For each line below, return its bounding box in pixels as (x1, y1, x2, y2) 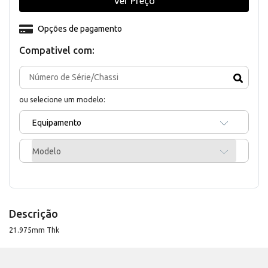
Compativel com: (19, 45, 95, 56)
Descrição (9, 208, 58, 220)
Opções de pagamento (37, 24, 122, 34)
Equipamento (32, 118, 81, 128)
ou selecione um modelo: (19, 95, 105, 104)
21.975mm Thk (9, 226, 59, 234)
